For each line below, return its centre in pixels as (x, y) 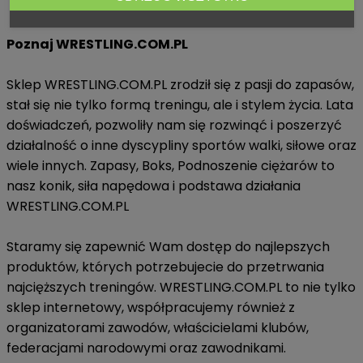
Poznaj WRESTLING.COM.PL (97, 45)
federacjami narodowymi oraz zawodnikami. (146, 348)
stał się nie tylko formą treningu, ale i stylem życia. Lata (180, 105)
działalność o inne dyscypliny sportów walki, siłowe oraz (181, 146)
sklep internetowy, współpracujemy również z (151, 308)
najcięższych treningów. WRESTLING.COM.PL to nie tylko (181, 288)
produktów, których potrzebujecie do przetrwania (165, 267)
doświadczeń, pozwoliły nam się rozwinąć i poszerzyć (174, 126)
